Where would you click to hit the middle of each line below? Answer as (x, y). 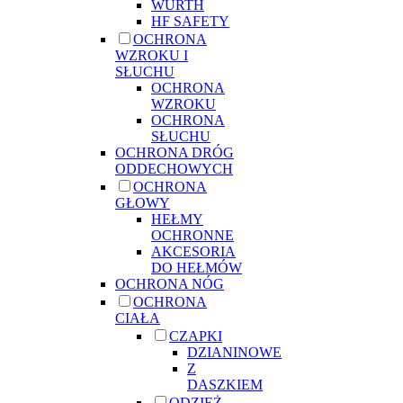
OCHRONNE (193, 235)
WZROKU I (152, 55)
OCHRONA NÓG (170, 283)
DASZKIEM (225, 384)
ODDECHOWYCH (174, 168)
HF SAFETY (190, 21)
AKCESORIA (193, 251)
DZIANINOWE (234, 352)
